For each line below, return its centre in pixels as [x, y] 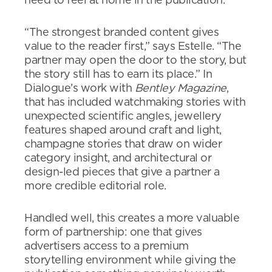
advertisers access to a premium [107, 247]
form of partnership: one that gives [113, 233]
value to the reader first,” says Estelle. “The [133, 47]
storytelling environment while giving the [130, 261]
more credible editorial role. [95, 187]
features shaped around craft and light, [123, 131]
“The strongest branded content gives [121, 33]
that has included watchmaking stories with [135, 103]
